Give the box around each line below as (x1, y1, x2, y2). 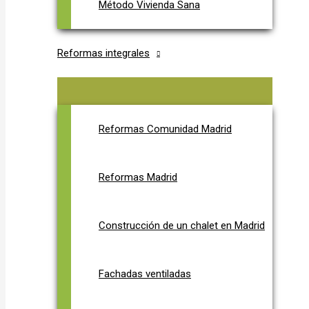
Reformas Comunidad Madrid (99, 123, 232, 135)
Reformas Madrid (99, 171, 177, 183)
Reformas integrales (57, 47, 150, 59)
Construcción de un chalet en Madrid (99, 219, 265, 232)
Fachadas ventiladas (99, 268, 191, 280)
